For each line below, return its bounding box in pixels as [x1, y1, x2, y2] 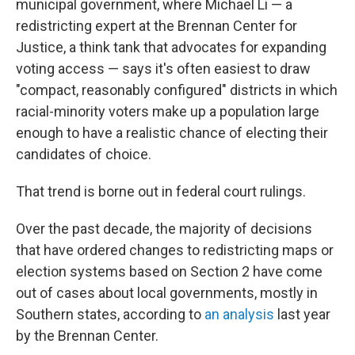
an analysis [204, 306, 274, 323]
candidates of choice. [16, 146, 151, 162]
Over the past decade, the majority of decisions [16, 220, 312, 237]
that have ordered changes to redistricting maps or [16, 242, 334, 258]
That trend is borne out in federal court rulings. [16, 183, 306, 200]
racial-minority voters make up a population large [16, 103, 319, 120]
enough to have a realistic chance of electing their [16, 124, 328, 141]
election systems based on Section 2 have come [16, 263, 323, 280]
